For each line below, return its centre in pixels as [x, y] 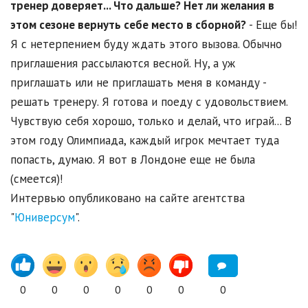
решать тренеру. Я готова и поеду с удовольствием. [149, 102]
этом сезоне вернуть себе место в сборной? [128, 25]
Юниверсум [45, 218]
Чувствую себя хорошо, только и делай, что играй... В [151, 121]
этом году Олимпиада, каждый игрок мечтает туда [145, 141]
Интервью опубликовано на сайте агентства [128, 198]
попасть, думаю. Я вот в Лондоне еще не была [133, 160]
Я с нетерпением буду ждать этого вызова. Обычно [146, 44]
